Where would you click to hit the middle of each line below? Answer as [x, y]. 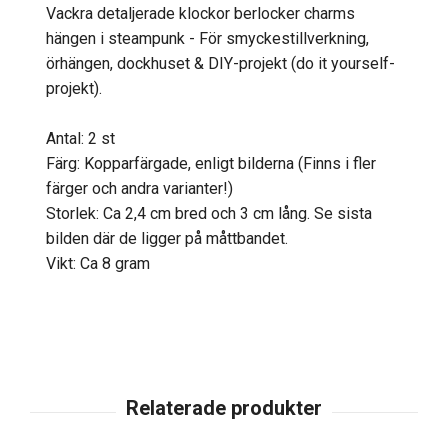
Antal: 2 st [80, 138]
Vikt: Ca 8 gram [98, 263]
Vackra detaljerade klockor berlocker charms [200, 13]
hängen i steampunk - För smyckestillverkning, [207, 38]
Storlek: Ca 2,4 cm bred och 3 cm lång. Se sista [209, 213]
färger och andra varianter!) [139, 188]
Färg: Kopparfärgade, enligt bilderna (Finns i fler [211, 163]
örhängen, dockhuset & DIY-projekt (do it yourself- [220, 63]
